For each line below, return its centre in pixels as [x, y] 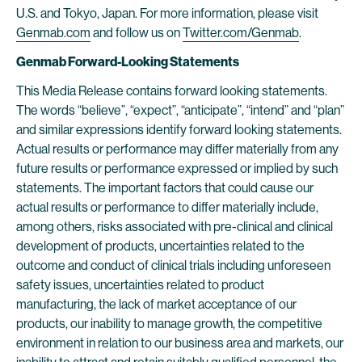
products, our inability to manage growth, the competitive [169, 324]
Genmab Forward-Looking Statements [128, 62]
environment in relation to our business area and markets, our [180, 343]
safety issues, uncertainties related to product [140, 285]
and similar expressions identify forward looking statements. [179, 130]
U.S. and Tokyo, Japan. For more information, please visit [167, 13]
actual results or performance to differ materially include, [167, 207]
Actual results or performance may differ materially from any [177, 149]
